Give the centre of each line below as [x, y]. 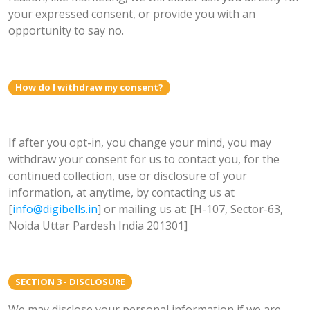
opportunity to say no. [66, 31]
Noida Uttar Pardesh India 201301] [98, 225]
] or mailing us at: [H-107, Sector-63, [190, 209]
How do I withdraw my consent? [89, 87]
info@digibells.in [55, 209]
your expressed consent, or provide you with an [132, 14]
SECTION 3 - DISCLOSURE [70, 281]
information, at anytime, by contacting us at [121, 192]
